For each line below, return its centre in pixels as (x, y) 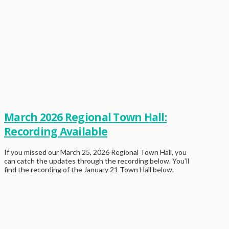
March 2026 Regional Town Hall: (85, 117)
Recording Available (56, 132)
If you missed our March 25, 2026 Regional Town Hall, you (95, 152)
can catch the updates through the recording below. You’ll (97, 161)
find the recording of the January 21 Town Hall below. (89, 169)
